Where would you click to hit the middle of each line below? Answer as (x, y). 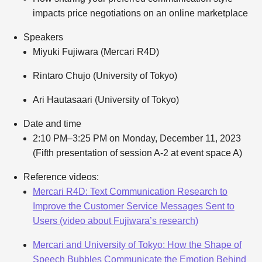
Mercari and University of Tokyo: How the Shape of (137, 245)
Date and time (52, 124)
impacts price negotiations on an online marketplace (140, 13)
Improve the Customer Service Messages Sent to (133, 206)
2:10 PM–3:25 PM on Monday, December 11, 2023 (137, 138)
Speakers (43, 37)
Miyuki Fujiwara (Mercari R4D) (96, 52)
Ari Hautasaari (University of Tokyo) (106, 100)
